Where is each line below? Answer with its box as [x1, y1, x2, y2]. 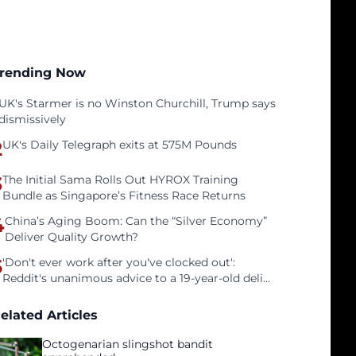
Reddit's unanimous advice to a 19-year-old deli [2, 271, 264, 285]
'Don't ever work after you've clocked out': [2, 255, 236, 269]
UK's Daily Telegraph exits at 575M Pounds [2, 137, 238, 152]
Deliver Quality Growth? [5, 230, 139, 244]
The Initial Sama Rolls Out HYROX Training [2, 172, 239, 187]
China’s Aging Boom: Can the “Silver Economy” [5, 214, 268, 228]
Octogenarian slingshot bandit [42, 337, 214, 351]
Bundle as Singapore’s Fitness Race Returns [2, 188, 246, 203]
